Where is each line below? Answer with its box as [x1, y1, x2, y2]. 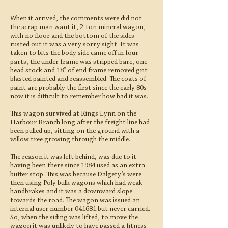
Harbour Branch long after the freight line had [10, 119, 150, 126]
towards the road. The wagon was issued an [10, 197, 140, 204]
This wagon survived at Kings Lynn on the [10, 110, 136, 118]
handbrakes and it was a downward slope [10, 188, 132, 195]
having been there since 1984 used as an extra [10, 162, 145, 169]
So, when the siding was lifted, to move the [10, 214, 138, 221]
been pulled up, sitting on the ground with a [10, 128, 139, 135]
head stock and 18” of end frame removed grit [10, 67, 148, 74]
